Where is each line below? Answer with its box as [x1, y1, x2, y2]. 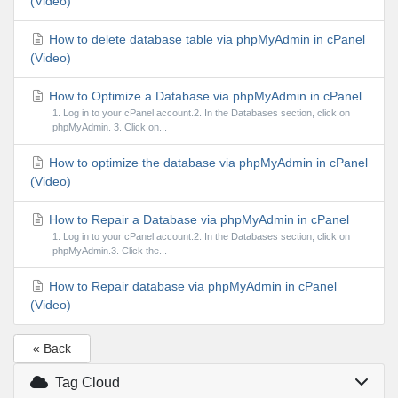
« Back [33, 341, 71, 355]
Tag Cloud [47, 374, 120, 390]
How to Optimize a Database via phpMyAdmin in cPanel [45, 89, 362, 104]
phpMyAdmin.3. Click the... [52, 245, 167, 257]
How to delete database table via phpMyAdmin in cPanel [45, 32, 365, 47]
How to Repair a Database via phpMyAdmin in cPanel [45, 212, 349, 227]
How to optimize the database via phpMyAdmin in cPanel [45, 155, 368, 171]
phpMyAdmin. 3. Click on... [52, 122, 167, 133]
